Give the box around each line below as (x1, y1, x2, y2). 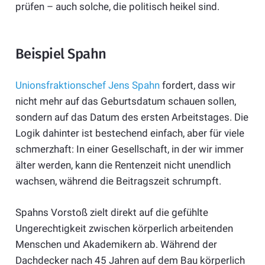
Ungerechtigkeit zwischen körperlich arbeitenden (15, 222, 233, 234)
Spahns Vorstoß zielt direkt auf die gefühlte (15, 206, 208, 218)
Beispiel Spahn (15, 45, 106, 62)
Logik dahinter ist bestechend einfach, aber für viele (15, 127, 244, 140)
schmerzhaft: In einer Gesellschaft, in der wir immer (15, 143, 244, 156)
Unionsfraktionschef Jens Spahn (15, 79, 160, 92)
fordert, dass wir (159, 79, 235, 92)
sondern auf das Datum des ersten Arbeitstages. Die (15, 111, 248, 124)
